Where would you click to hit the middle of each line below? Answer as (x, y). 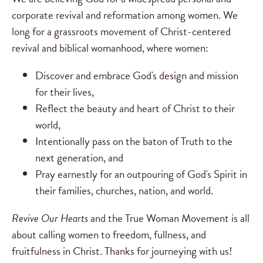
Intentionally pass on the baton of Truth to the (134, 141)
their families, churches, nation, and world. (124, 191)
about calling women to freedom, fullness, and (109, 235)
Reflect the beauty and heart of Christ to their (135, 109)
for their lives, (65, 92)
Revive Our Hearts (50, 218)
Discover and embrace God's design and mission (137, 76)
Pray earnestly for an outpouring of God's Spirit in (141, 174)
